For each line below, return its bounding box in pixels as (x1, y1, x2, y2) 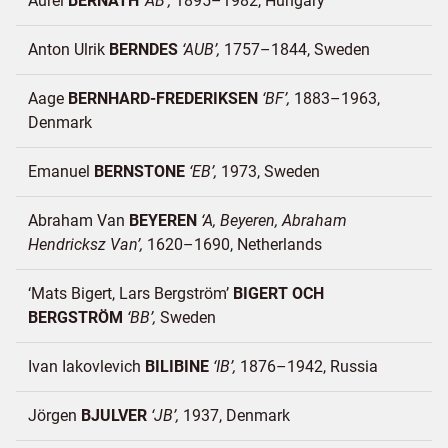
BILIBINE (145, 357, 209, 376)
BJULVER (81, 406, 147, 425)
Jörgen (28, 406, 81, 425)
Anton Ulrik (28, 40, 109, 59)
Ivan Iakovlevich (28, 357, 145, 376)
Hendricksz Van (28, 235, 137, 254)
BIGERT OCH (233, 284, 324, 303)
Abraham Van (28, 211, 129, 230)
